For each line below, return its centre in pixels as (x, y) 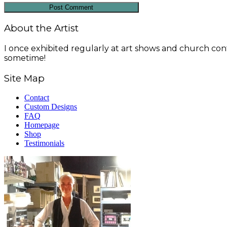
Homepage (42, 125)
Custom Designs (51, 107)
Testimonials (44, 143)
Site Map (24, 78)
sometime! (25, 58)
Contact (37, 98)
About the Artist (41, 28)
